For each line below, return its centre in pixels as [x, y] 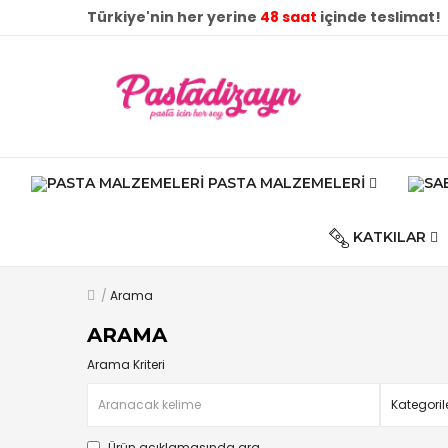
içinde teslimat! [379, 17]
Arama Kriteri [126, 365]
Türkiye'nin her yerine [173, 17]
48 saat [288, 17]
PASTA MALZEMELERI [286, 183]
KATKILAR [389, 237]
